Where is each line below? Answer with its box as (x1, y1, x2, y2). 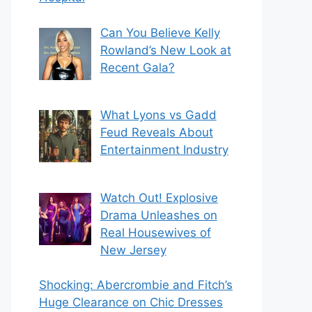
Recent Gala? (100, 60, 175, 75)
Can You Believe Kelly (100, 25, 220, 40)
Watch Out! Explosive (100, 190, 218, 205)
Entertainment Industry (100, 143, 228, 157)
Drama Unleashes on (100, 208, 217, 222)
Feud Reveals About (100, 125, 213, 140)
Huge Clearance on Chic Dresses (39, 295, 223, 310)
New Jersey (100, 242, 166, 257)
